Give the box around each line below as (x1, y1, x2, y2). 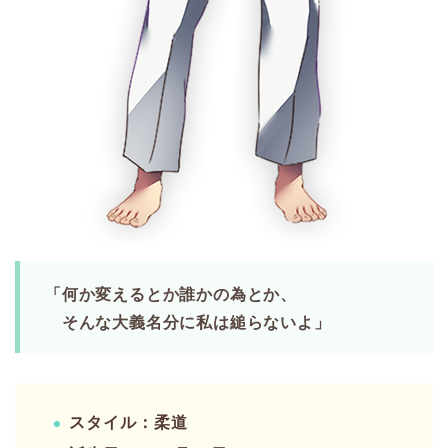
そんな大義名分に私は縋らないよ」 (45, 313, 331, 331)
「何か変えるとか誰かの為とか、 (45, 285, 297, 303)
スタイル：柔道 (69, 413, 188, 431)
